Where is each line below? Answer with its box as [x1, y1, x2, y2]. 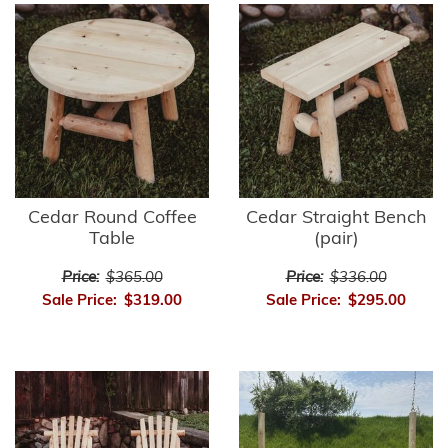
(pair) [313, 230, 359, 250]
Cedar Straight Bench [245, 209, 427, 229]
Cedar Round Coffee [27, 209, 197, 229]
